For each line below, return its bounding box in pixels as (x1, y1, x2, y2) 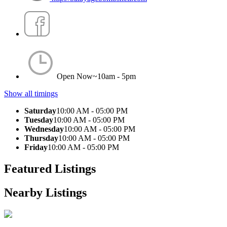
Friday (24, 142, 48, 152)
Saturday (24, 106, 56, 115)
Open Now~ (57, 71, 97, 81)
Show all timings (4, 89, 58, 98)
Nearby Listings (4, 185, 87, 199)
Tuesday (24, 115, 53, 124)
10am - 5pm (97, 71, 136, 81)
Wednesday (24, 124, 64, 133)
